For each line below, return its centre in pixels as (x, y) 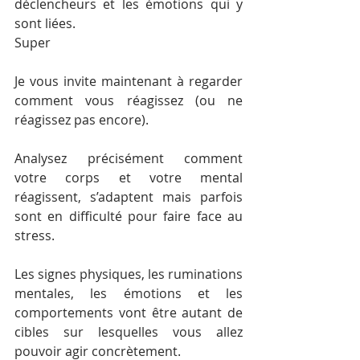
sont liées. (45, 23)
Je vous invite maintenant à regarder (129, 81)
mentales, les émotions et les (129, 293)
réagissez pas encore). (82, 120)
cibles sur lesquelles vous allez (129, 332)
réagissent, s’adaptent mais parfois (129, 197)
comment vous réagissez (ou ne (129, 100)
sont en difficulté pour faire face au (129, 216)
